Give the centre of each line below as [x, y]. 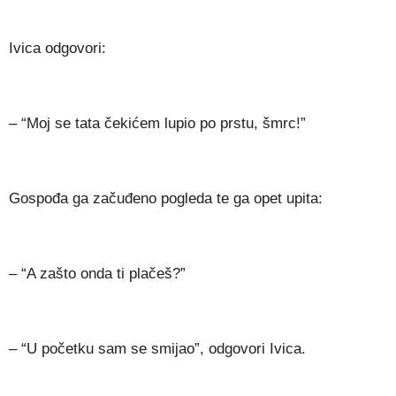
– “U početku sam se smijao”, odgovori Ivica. [157, 349]
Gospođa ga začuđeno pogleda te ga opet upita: [166, 199]
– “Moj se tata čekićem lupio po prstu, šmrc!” [157, 124]
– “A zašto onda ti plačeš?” [97, 274]
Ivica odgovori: [57, 49]
